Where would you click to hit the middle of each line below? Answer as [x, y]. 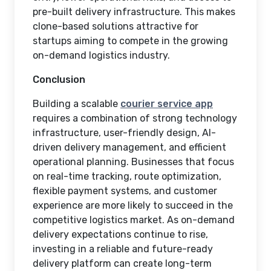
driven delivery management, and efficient [129, 147]
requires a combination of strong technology [135, 118]
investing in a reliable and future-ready [123, 249]
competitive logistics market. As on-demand [134, 220]
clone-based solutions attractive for [116, 26]
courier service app [167, 104]
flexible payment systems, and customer [125, 191]
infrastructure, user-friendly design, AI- [124, 133]
